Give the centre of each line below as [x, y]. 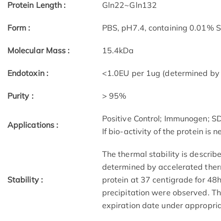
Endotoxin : [28, 73]
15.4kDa [118, 51]
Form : [19, 28]
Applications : [33, 125]
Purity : [20, 96]
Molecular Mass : [38, 51]
